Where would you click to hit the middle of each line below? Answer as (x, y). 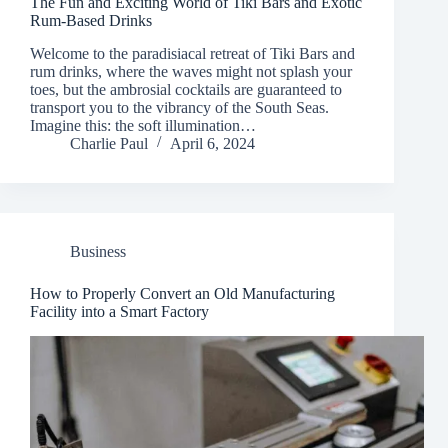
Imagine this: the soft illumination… (143, 125)
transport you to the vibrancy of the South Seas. (179, 107)
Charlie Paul (109, 143)
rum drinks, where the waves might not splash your (191, 71)
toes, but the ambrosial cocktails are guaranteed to (186, 89)
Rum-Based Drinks (91, 20)
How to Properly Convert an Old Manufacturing (182, 293)
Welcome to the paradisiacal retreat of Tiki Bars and (192, 53)
